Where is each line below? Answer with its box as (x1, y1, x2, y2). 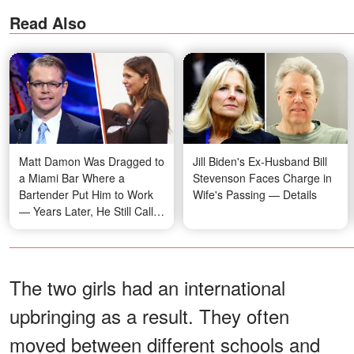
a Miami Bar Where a (19, 170, 125, 186)
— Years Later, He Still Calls (19, 203, 159, 220)
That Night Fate (19, 220, 97, 236)
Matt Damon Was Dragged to (19, 153, 164, 170)
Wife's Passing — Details (193, 186, 317, 203)
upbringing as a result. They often (9, 302, 289, 330)
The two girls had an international (9, 273, 285, 302)
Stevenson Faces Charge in (193, 170, 332, 186)
